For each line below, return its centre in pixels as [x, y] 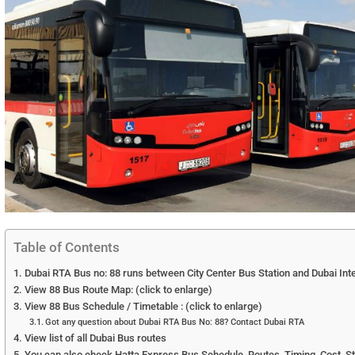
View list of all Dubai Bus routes [95, 338]
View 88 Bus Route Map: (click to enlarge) [118, 289]
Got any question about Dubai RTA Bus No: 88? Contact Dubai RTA [175, 321]
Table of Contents [67, 247]
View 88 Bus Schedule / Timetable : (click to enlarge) [143, 306]
